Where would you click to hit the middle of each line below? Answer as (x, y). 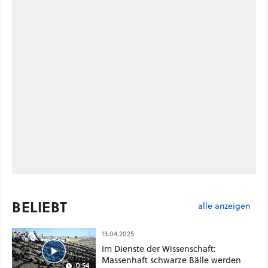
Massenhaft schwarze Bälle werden (171, 260)
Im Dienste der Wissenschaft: (159, 248)
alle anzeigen (224, 205)
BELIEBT (40, 206)
